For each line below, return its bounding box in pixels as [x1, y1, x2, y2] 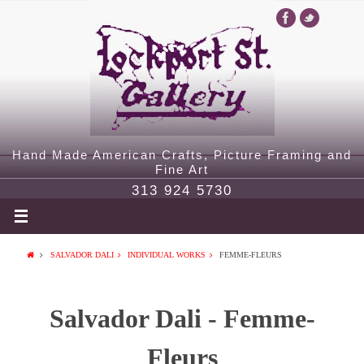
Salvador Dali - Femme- [49, 304, 315, 333]
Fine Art [155, 162, 209, 176]
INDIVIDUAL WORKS [127, 250, 206, 259]
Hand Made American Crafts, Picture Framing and [12, 148, 352, 162]
